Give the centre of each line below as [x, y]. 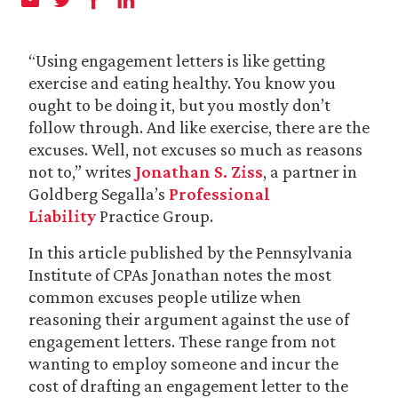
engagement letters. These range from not [182, 341]
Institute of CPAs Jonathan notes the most [180, 275]
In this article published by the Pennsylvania [191, 252]
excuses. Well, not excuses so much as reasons [195, 149]
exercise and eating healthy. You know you [182, 83]
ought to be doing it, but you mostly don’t [179, 105]
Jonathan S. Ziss [199, 171]
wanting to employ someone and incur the [183, 363]
